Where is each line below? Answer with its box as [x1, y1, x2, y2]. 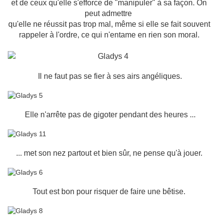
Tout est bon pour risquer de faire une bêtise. [33, 187, 185, 196]
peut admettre [84, 9, 132, 18]
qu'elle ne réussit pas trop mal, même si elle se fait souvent [8, 20, 210, 29]
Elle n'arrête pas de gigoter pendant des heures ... [24, 110, 196, 119]
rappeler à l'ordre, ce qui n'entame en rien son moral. [18, 31, 200, 39]
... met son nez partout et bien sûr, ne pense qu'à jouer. [16, 149, 202, 158]
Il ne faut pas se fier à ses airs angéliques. [36, 72, 182, 81]
